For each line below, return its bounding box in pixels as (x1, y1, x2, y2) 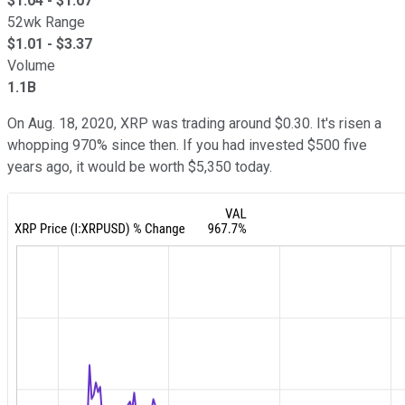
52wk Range (7, 13, 85, 31)
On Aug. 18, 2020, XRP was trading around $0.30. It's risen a (7, 114, 381, 132)
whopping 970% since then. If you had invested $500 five (7, 136, 367, 154)
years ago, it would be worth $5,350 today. (7, 157, 272, 175)
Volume (7, 56, 55, 74)
